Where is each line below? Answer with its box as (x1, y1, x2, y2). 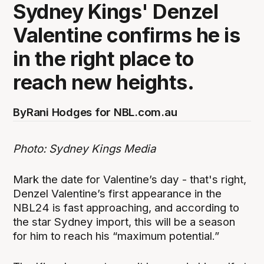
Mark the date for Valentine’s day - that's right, (13, 172, 247, 186)
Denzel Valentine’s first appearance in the (13, 186, 222, 200)
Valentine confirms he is (13, 23, 240, 48)
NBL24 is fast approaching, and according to (13, 200, 240, 214)
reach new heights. (13, 70, 194, 95)
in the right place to (13, 47, 194, 71)
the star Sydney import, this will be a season (13, 214, 236, 229)
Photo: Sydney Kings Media (13, 141, 157, 156)
